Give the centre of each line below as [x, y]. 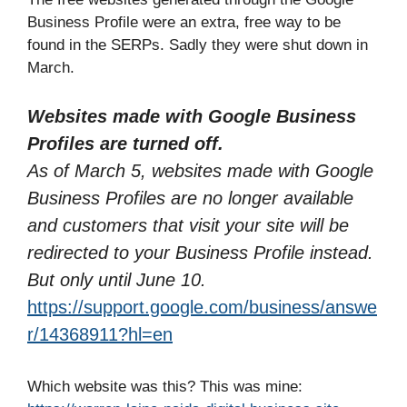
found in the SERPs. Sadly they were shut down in [198, 45]
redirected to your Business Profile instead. [200, 252]
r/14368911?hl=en [100, 334]
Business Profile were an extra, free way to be [184, 22]
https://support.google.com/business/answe [202, 307]
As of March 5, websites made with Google [200, 170]
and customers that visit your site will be [188, 225]
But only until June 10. [117, 279]
